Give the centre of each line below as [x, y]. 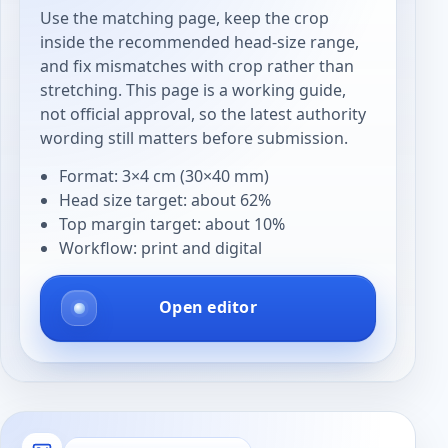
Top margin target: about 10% [171, 224]
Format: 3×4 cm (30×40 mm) [163, 176]
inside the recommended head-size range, [200, 41]
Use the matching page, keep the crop [185, 17]
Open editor [208, 307]
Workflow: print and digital [160, 248]
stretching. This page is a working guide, [193, 89]
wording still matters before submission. [194, 137]
